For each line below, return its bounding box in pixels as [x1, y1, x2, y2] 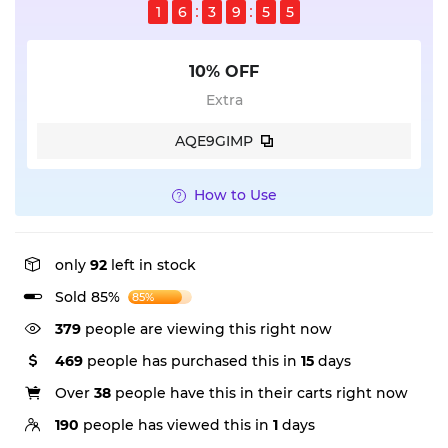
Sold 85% [55, 288, 120, 306]
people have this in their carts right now [111, 384, 408, 402]
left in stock [107, 256, 196, 274]
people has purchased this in [83, 352, 301, 370]
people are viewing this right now [81, 320, 332, 338]
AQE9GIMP [175, 131, 253, 150]
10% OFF [189, 62, 259, 81]
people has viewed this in [79, 416, 273, 434]
